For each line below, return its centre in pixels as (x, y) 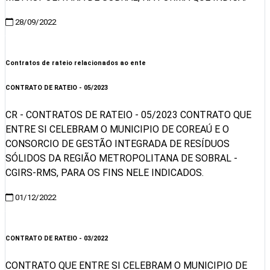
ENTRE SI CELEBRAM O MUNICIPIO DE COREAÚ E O (117, 129)
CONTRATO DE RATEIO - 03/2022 (57, 238)
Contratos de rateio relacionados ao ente (76, 63)
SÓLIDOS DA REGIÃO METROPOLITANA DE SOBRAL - (121, 158)
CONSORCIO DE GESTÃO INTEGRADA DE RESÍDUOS (118, 143)
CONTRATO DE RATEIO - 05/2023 (57, 88)
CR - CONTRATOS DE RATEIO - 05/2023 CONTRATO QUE (128, 115)
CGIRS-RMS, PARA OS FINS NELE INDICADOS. (105, 172)
